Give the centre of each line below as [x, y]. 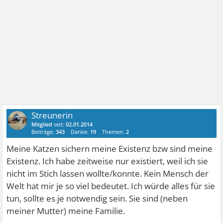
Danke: [81, 132]
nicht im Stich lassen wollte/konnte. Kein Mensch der [108, 174]
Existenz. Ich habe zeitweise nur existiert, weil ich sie [108, 161]
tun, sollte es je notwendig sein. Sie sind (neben [97, 199]
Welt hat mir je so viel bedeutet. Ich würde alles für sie [111, 186]
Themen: [114, 132]
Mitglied [42, 124]
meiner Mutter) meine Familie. [66, 211]
